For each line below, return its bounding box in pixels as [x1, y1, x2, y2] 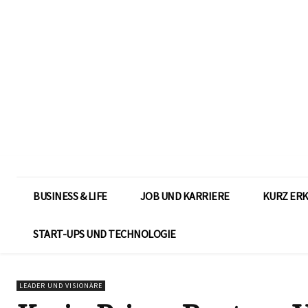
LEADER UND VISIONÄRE [19, 281, 102, 291]
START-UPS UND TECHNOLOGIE [33, 227, 176, 241]
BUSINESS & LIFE [33, 189, 107, 203]
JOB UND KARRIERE [140, 189, 230, 203]
